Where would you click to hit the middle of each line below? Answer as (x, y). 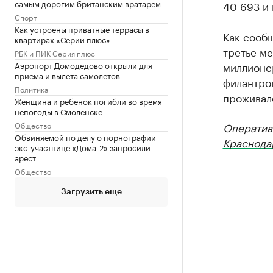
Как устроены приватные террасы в (82, 29)
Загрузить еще (91, 192)
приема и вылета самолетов (67, 75)
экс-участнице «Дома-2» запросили (83, 147)
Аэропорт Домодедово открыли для (83, 65)
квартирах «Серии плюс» (62, 39)
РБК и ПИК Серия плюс (55, 53)
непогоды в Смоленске (58, 111)
